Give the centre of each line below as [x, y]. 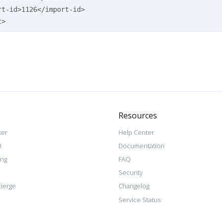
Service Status [139, 199]
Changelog [134, 186]
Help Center [136, 132]
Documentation [141, 145]
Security [131, 173]
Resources [138, 115]
